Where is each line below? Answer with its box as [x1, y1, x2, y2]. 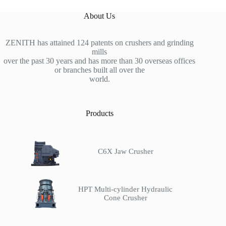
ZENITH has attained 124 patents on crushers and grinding [5, 38, 194, 47]
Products [85, 108, 114, 118]
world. [89, 74, 110, 83]
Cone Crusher [103, 193, 147, 202]
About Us [84, 11, 116, 20]
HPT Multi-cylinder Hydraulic [78, 185, 173, 193]
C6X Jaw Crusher [97, 147, 153, 155]
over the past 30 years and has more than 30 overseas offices [4, 56, 196, 65]
